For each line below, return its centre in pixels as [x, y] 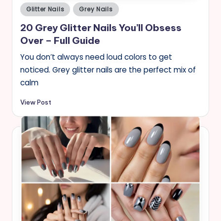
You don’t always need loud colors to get [96, 57]
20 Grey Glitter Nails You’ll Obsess [101, 28]
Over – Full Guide [60, 41]
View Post [36, 102]
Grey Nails [96, 9]
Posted [31, 7]
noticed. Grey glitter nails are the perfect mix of [108, 70]
